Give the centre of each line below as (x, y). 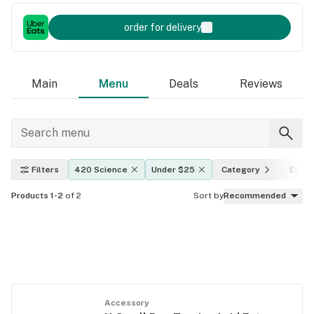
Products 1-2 (37, 196)
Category (241, 170)
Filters (45, 170)
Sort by (209, 196)
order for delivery (163, 27)
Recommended (255, 196)
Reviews (261, 84)
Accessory (127, 302)
